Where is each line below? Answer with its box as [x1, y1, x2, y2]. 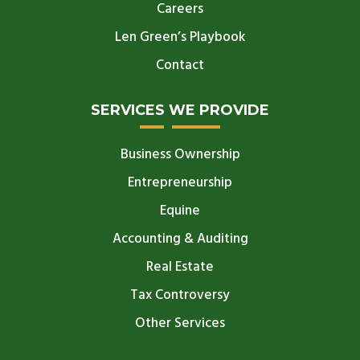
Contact [156, 54, 204, 76]
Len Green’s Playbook [115, 26, 245, 48]
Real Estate [146, 256, 214, 278]
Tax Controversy [130, 284, 230, 306]
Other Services [135, 312, 225, 334]
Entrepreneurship [128, 171, 232, 194]
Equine [160, 199, 200, 222]
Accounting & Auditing [112, 227, 248, 250]
